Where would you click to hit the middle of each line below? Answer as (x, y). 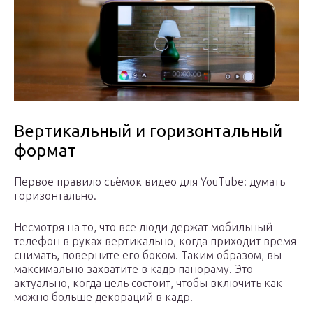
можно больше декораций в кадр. (103, 297)
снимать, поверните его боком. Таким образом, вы (148, 255)
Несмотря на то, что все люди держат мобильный (143, 227)
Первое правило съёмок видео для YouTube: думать (150, 182)
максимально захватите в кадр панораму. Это (133, 269)
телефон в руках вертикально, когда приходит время (155, 241)
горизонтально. (55, 196)
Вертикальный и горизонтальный (148, 131)
